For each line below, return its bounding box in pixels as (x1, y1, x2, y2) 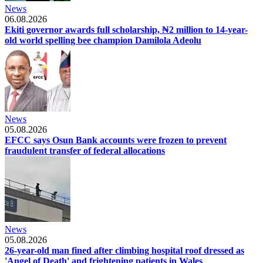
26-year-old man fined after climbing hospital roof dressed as (5, 245, 244, 255)
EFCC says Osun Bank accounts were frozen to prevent (5, 134, 227, 145)
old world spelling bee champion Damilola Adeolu (5, 35, 201, 45)
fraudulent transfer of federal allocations (5, 145, 165, 156)
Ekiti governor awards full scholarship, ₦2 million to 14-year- (5, 24, 248, 35)
